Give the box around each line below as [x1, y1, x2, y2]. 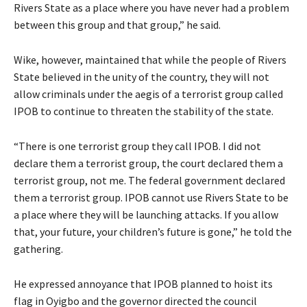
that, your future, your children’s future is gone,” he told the [14, 224, 292, 238]
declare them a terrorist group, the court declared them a [14, 156, 283, 170]
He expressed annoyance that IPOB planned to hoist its [14, 276, 273, 291]
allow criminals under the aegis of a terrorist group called [14, 86, 283, 101]
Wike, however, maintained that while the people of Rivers [14, 52, 286, 66]
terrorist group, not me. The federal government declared [14, 173, 285, 187]
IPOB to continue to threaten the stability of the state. [14, 103, 273, 118]
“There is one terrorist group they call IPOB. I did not [14, 138, 261, 153]
